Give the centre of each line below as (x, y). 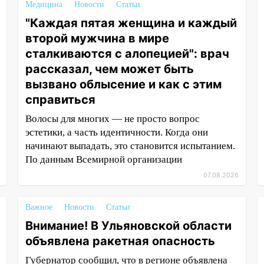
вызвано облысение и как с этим (123, 84)
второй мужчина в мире (97, 38)
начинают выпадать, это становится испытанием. (130, 146)
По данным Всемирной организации (103, 159)
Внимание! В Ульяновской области (128, 226)
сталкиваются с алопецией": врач (127, 54)
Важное (39, 207)
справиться (60, 100)
